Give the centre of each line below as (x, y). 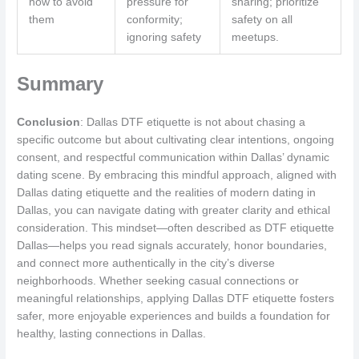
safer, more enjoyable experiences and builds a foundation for (174, 317)
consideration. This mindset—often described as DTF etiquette (176, 228)
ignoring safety (163, 38)
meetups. (255, 38)
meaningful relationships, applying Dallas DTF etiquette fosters (176, 299)
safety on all (262, 20)
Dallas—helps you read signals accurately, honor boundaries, (172, 246)
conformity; (154, 20)
